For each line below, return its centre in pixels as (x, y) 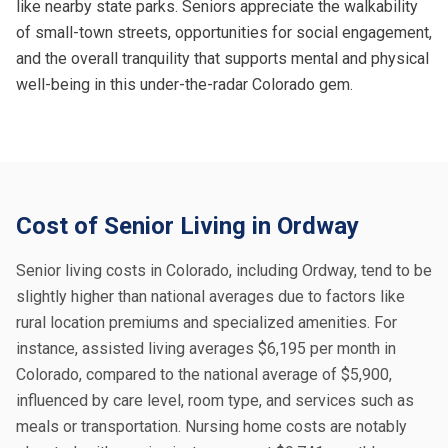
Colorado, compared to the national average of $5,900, (204, 374)
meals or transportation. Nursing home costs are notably (211, 426)
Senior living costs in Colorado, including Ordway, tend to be (224, 270)
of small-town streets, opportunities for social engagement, (224, 32)
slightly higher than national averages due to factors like (210, 296)
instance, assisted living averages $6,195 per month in (206, 348)
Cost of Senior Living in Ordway (187, 226)
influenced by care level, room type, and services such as (215, 400)
